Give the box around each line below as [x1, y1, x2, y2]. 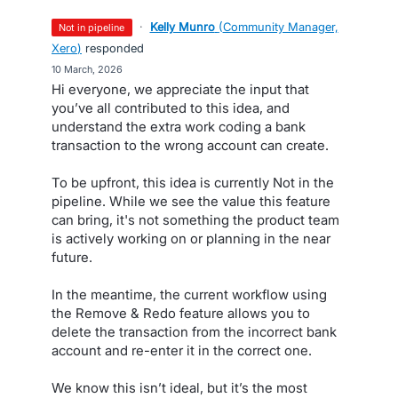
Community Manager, [222, 20, 338, 34]
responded [82, 41, 144, 55]
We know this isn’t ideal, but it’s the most [52, 379, 307, 396]
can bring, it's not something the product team [52, 211, 339, 228]
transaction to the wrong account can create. [52, 137, 329, 154]
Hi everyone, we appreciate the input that [52, 81, 309, 98]
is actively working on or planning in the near [52, 230, 330, 247]
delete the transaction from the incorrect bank [52, 323, 337, 340]
